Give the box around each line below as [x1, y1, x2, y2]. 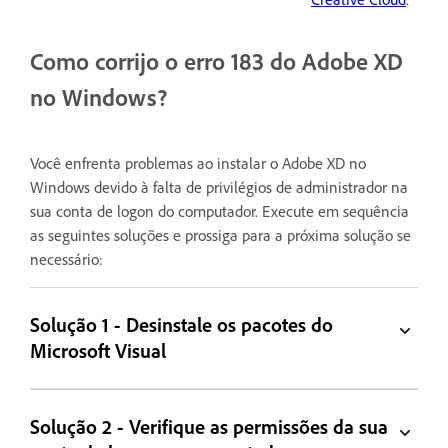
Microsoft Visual [30, 337, 167, 363]
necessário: [30, 248, 103, 269]
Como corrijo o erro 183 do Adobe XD [30, 45, 403, 76]
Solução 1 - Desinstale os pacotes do [30, 311, 334, 337]
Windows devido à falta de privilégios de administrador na [30, 176, 408, 197]
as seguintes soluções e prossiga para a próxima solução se [30, 224, 411, 245]
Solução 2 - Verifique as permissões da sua [30, 413, 389, 439]
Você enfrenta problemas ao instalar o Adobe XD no [30, 152, 366, 173]
